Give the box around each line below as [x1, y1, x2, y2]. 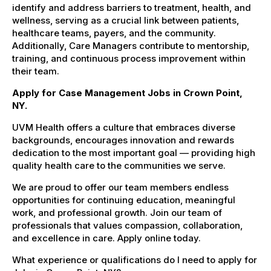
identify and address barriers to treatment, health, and [12, 1, 251, 13]
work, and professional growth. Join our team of [12, 206, 222, 218]
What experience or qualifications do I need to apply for [12, 253, 257, 266]
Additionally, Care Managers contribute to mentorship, [12, 39, 249, 51]
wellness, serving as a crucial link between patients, [12, 14, 239, 26]
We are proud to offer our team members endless [12, 181, 229, 193]
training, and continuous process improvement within [12, 52, 246, 64]
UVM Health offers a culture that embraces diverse [12, 121, 235, 133]
